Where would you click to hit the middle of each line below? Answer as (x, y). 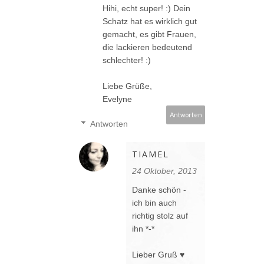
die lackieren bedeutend (147, 47)
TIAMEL (151, 154)
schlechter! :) (127, 60)
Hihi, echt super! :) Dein (146, 9)
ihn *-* (143, 229)
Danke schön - (159, 190)
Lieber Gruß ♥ (158, 255)
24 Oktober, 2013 (164, 171)
